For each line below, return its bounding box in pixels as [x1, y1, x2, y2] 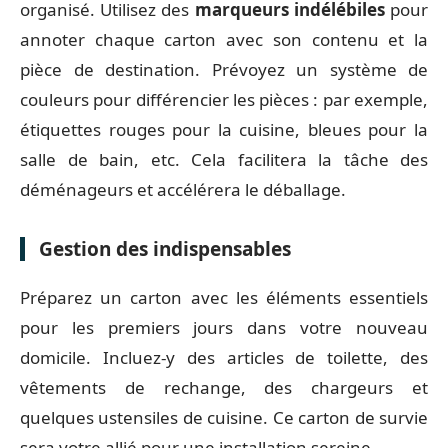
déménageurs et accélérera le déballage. [20, 177, 346, 201]
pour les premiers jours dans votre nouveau [20, 316, 428, 339]
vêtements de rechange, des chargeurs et [20, 376, 428, 399]
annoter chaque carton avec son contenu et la [20, 27, 428, 51]
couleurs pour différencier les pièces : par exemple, [20, 87, 428, 111]
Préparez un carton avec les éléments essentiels [20, 286, 428, 309]
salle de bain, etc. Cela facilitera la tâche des [20, 147, 428, 171]
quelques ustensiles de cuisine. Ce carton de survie [20, 406, 428, 429]
